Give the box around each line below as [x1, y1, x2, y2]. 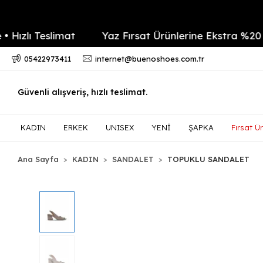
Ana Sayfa [18, 154, 59, 164]
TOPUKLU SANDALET [167, 154, 250, 164]
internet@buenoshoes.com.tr [95, 54, 204, 63]
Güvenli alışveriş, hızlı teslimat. [18, 87, 147, 97]
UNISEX [106, 123, 134, 132]
